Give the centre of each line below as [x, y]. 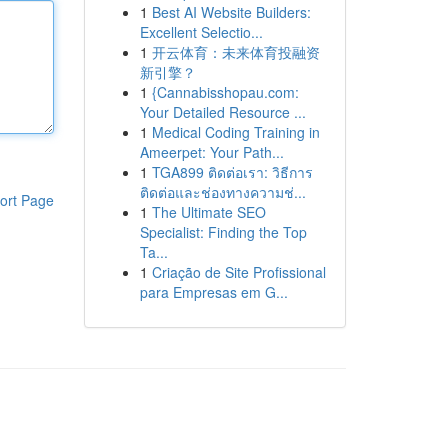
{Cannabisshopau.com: [225, 92]
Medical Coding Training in [235, 132]
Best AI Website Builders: [231, 12]
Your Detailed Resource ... [222, 112]
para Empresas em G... [213, 292]
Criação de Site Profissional [238, 272]
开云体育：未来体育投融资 [235, 52]
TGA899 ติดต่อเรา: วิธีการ [232, 172]
